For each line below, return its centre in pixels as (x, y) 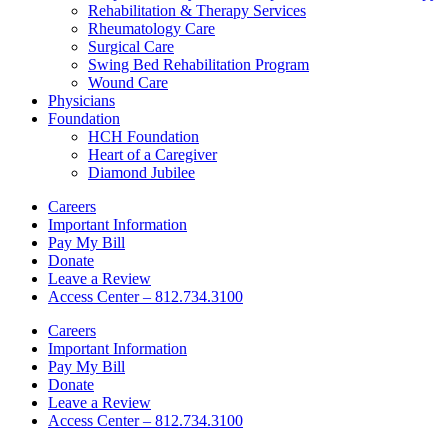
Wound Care (128, 82)
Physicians (81, 100)
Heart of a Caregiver (152, 154)
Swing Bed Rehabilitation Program (198, 64)
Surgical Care (131, 46)
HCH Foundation (143, 136)
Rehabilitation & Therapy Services (197, 10)
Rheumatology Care (151, 28)
